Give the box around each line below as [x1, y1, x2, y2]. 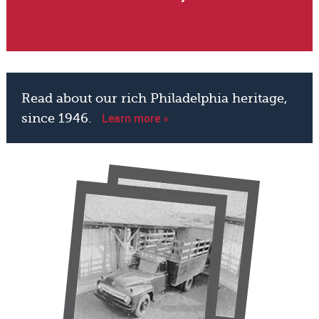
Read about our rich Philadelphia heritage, [21, 90, 288, 105]
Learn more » [102, 110, 169, 126]
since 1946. [21, 110, 93, 125]
